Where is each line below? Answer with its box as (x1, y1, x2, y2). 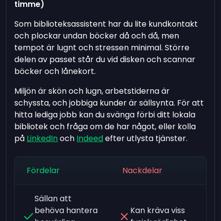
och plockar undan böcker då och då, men (14, 30, 180, 41)
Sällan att (35, 192, 72, 204)
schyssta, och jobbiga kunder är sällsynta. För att (14, 97, 204, 109)
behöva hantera (35, 204, 98, 216)
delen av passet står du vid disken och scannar (14, 53, 196, 65)
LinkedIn (27, 132, 58, 144)
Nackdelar (122, 164, 162, 176)
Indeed (76, 132, 104, 144)
